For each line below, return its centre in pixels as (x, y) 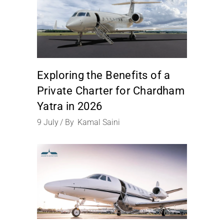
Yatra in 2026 (70, 106)
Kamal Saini (99, 122)
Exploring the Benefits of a (104, 75)
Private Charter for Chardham (111, 91)
